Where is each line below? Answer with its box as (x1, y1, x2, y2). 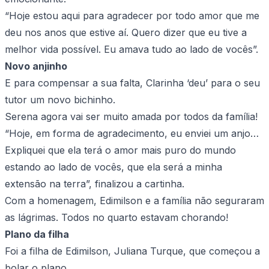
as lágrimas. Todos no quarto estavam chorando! (5, 211, 228, 224)
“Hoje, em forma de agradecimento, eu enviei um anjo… (5, 127, 259, 140)
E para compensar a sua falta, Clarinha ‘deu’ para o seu (5, 77, 260, 89)
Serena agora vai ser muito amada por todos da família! (5, 110, 258, 123)
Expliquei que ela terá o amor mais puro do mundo (5, 144, 236, 157)
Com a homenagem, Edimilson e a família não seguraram (5, 195, 264, 207)
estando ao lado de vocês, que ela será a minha (5, 161, 222, 174)
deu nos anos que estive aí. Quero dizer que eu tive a (5, 26, 247, 39)
